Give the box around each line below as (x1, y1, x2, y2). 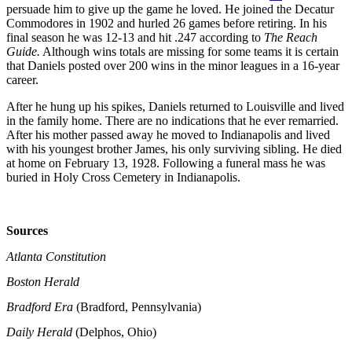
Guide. (6, 44, 40, 58)
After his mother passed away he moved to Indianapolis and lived (6, 127, 330, 141)
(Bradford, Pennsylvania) (76, 299, 201, 313)
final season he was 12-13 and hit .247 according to (6, 30, 264, 44)
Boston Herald (6, 274, 79, 288)
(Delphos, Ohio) (75, 324, 156, 339)
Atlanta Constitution (6, 249, 106, 263)
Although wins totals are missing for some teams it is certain (40, 44, 339, 58)
